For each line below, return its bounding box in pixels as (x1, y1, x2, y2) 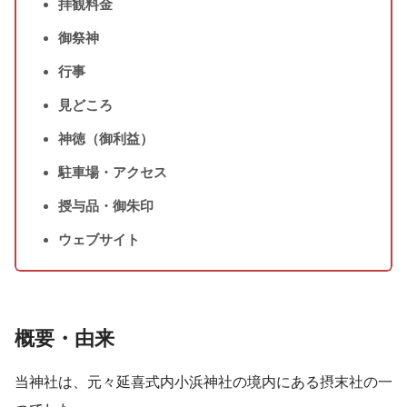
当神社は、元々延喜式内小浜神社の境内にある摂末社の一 (15, 373, 392, 390)
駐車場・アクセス (57, 164, 167, 181)
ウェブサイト (57, 232, 140, 248)
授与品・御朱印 (57, 198, 154, 214)
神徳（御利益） (57, 131, 154, 147)
